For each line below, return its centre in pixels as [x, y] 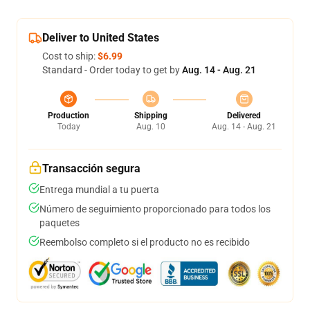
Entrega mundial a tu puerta [99, 190]
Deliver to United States [101, 38]
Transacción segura [91, 168]
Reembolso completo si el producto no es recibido [145, 242]
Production [69, 116]
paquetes [60, 223]
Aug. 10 [151, 127]
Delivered [244, 116]
